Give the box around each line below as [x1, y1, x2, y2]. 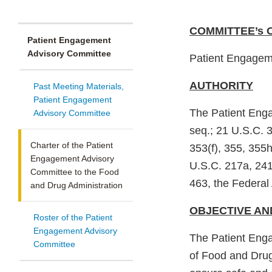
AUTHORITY [189, 80, 253, 92]
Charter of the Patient [30, 140, 113, 151]
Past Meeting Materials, [33, 81, 124, 92]
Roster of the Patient [33, 212, 112, 223]
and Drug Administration [30, 180, 123, 191]
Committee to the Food [30, 167, 119, 177]
